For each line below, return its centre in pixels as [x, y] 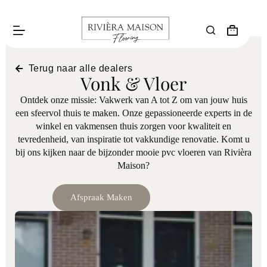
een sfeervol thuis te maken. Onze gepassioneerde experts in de [133, 113]
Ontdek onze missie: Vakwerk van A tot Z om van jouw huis [133, 100]
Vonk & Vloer [133, 83]
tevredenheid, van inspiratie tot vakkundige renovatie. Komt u [133, 139]
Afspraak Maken [101, 197]
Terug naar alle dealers [80, 68]
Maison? [133, 165]
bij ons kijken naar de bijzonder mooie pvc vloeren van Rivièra [133, 152]
